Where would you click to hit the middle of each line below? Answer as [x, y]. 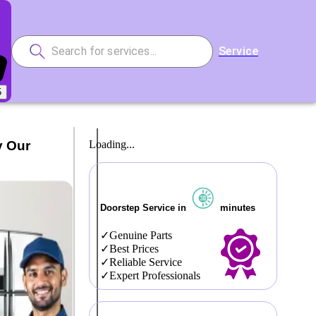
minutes [236, 208]
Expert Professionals [154, 276]
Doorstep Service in [144, 208]
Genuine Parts [140, 236]
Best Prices [134, 249]
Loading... [111, 144]
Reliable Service [145, 262]
